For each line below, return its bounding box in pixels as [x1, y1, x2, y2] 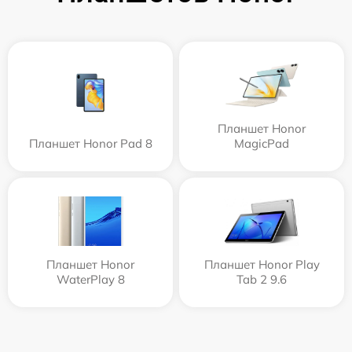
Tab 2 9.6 [236, 272, 287, 287]
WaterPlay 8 [56, 272, 125, 287]
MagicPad [234, 136, 289, 151]
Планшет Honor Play [203, 257, 320, 272]
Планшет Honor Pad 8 [28, 136, 152, 151]
